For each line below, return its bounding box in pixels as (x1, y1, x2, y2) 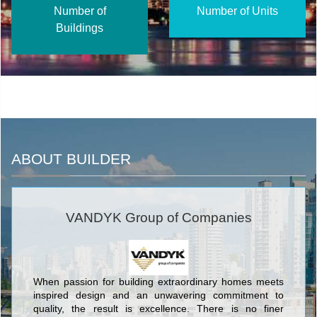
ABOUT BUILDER (11, 151, 131, 168)
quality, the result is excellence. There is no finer (33, 304, 284, 315)
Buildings (56, 22, 103, 35)
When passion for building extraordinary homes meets (33, 277, 284, 288)
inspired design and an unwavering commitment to (33, 290, 284, 301)
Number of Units (197, 5, 278, 18)
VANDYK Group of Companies (65, 210, 252, 226)
